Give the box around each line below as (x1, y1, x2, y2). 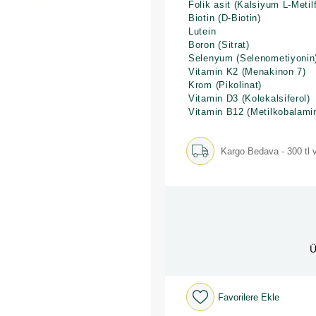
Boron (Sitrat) (188, 39, 250, 50)
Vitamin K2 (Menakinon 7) (188, 66, 306, 77)
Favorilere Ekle (218, 291, 279, 303)
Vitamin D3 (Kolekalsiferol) (188, 93, 310, 104)
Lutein (188, 26, 217, 37)
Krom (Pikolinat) (188, 80, 262, 90)
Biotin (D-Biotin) (188, 13, 261, 23)
